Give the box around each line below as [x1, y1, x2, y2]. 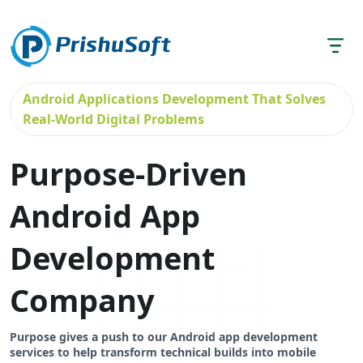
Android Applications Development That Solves [23, 90, 326, 108]
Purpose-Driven [10, 152, 247, 194]
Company [10, 279, 155, 321]
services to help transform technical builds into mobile [10, 344, 316, 360]
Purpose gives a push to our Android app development [10, 329, 318, 344]
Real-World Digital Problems [23, 110, 204, 128]
